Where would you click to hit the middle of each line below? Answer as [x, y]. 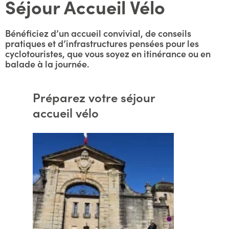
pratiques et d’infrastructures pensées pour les [102, 43]
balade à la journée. [47, 64]
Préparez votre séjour [94, 97]
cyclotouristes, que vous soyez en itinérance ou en [108, 53]
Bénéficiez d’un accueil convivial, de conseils [98, 33]
